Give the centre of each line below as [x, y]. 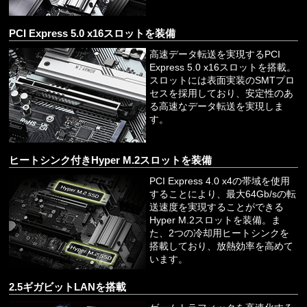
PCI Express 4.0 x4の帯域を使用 [220, 181]
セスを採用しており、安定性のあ [221, 94]
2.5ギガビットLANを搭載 [67, 287]
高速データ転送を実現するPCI [215, 54]
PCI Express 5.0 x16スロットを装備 [92, 34]
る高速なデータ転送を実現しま [217, 107]
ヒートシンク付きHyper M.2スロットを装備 [110, 160]
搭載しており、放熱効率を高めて [221, 246]
